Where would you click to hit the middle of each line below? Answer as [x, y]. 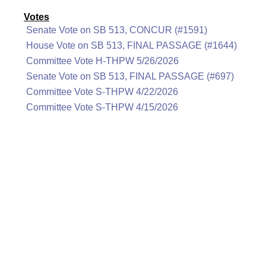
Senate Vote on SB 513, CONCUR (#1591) [117, 30]
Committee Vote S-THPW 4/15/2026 [102, 107]
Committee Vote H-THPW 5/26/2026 [102, 61]
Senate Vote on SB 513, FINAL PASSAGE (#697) [130, 76]
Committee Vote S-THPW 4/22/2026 [102, 92]
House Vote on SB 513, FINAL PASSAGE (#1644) [132, 45]
